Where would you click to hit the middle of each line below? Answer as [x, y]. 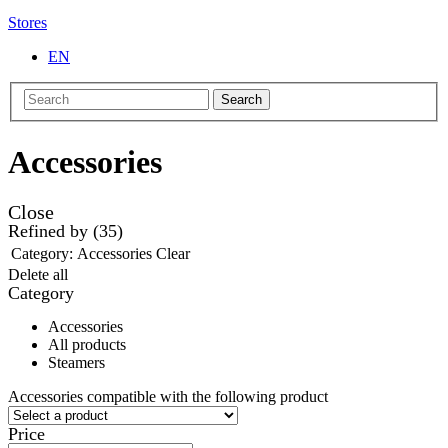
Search [241, 100]
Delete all [38, 275]
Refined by [50, 231]
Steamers [76, 363]
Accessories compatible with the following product [168, 397]
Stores [27, 22]
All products [87, 345]
